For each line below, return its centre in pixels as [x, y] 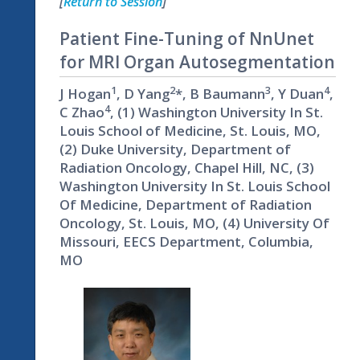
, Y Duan [297, 94]
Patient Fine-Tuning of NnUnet [187, 39]
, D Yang [143, 94]
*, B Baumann [220, 94]
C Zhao [82, 112]
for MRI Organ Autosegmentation [197, 62]
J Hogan [85, 94]
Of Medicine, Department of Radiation [186, 205]
